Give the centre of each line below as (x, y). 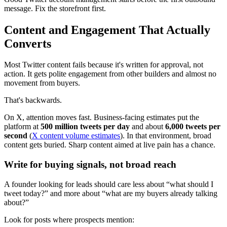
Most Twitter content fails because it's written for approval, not (104, 65)
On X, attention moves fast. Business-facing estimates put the (102, 118)
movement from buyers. (42, 83)
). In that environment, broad (166, 136)
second (16, 136)
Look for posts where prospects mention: (69, 219)
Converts (28, 43)
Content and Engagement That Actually (107, 30)
